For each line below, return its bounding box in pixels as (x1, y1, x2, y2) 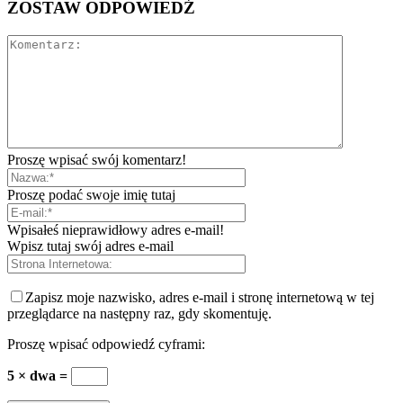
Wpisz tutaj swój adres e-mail (7, 237, 174, 254)
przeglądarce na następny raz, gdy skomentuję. (7, 305, 272, 321)
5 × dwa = (7, 367, 71, 383)
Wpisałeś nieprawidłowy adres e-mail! (7, 221, 224, 237)
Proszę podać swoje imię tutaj (7, 186, 175, 202)
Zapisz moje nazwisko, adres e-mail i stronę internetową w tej (25, 289, 374, 305)
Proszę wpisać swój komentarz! (7, 151, 186, 167)
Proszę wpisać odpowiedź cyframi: (7, 336, 205, 352)
